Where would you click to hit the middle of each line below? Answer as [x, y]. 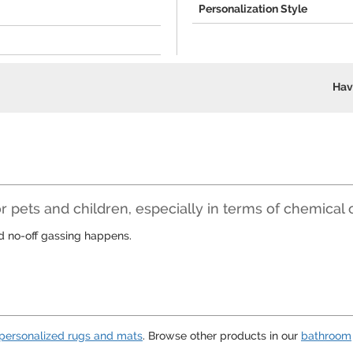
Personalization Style [253, 9]
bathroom [326, 336]
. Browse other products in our [222, 336]
